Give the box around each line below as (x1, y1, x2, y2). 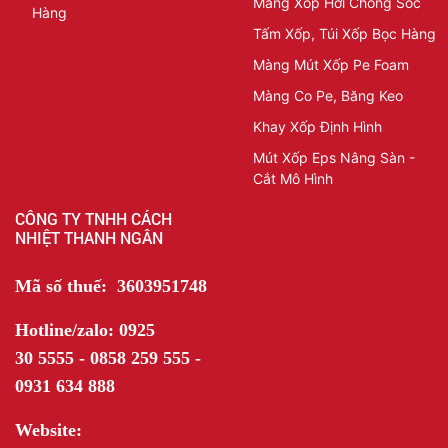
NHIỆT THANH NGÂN (15, 227, 163, 248)
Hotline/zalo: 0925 (15, 320, 155, 340)
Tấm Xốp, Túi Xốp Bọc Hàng (252, 25, 436, 42)
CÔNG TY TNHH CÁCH (15, 208, 172, 229)
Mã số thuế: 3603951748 (15, 276, 207, 296)
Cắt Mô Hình (252, 170, 333, 187)
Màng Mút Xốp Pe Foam (252, 56, 409, 73)
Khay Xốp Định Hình (252, 118, 382, 135)
